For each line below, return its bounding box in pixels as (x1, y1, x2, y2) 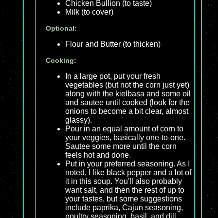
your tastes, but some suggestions (65, 195, 182, 203)
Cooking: (46, 56, 76, 65)
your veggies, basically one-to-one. (65, 133, 185, 142)
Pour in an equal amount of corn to (65, 125, 183, 133)
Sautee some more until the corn (65, 142, 177, 151)
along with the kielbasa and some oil (65, 90, 191, 98)
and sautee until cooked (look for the (65, 98, 190, 107)
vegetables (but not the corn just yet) (65, 81, 189, 90)
